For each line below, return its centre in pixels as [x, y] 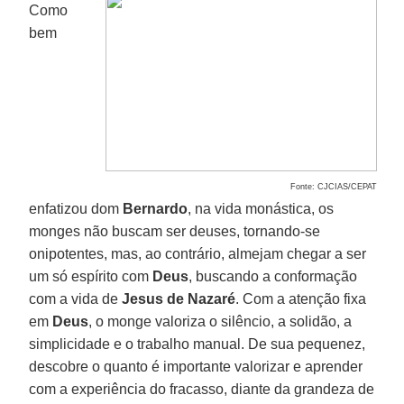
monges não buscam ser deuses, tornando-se [175, 231]
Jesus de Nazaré [177, 298]
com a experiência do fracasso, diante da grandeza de [202, 389]
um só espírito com [91, 276]
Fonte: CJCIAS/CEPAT [333, 186]
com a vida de [74, 298]
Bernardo [156, 208]
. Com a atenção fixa [301, 298]
